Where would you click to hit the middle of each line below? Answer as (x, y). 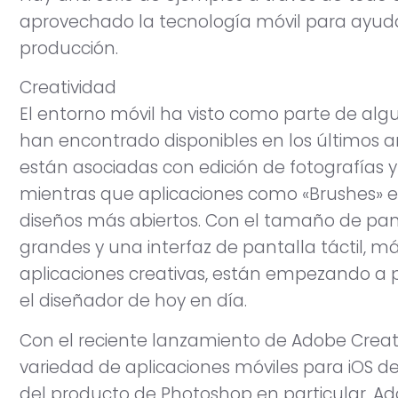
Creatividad (68, 88)
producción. (69, 48)
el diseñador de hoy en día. (133, 301)
